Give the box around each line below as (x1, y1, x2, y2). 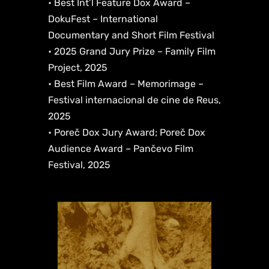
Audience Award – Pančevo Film (48, 143, 193, 155)
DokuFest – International (48, 13, 158, 25)
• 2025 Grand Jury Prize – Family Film (48, 46, 216, 58)
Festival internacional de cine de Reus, (48, 94, 221, 106)
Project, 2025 (48, 62, 107, 74)
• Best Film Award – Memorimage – (48, 78, 204, 90)
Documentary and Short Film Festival (48, 29, 214, 41)
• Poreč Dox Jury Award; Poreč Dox (48, 127, 205, 139)
